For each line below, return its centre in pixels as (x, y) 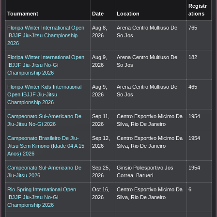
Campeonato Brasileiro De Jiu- (43, 138)
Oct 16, (101, 190)
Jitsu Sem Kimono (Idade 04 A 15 (46, 146)
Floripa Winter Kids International (45, 87)
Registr (198, 6)
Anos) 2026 (21, 154)
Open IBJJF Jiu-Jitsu (32, 95)
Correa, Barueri (135, 176)
